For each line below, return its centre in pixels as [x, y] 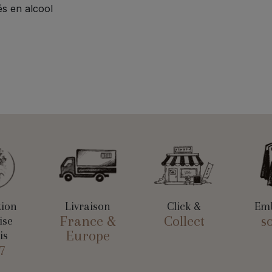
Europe [88, 236]
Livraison [88, 207]
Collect [184, 221]
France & [88, 221]
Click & [184, 207]
